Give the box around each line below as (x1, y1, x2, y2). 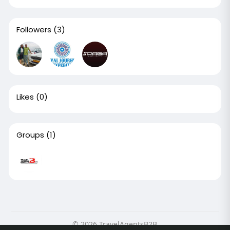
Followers (16, 24, 51, 35)
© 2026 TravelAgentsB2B (72, 219, 158, 229)
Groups (16, 129, 44, 140)
